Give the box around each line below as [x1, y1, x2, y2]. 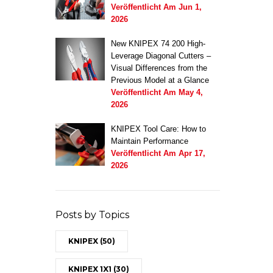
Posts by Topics [55, 208, 129, 221]
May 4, [178, 87, 203, 97]
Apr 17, [178, 148, 205, 158]
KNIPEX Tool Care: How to [110, 124, 206, 133]
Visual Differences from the [110, 63, 207, 73]
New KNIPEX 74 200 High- [110, 38, 205, 48]
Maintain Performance [110, 136, 188, 146]
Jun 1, [178, 2, 202, 12]
